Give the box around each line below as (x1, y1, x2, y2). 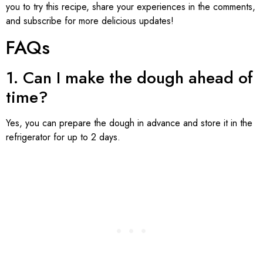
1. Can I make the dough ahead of (6, 66, 253, 90)
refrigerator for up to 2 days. (6, 130, 120, 144)
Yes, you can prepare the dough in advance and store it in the (6, 116, 252, 130)
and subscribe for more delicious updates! (6, 14, 174, 28)
